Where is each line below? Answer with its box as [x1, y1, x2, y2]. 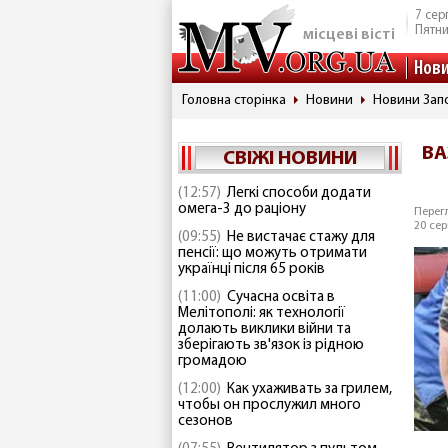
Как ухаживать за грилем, [227, 382, 392, 397]
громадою [178, 354, 247, 369]
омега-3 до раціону [178, 202, 306, 217]
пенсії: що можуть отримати [178, 246, 367, 261]
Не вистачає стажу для [227, 230, 375, 245]
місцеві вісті [303, 27, 395, 43]
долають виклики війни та [178, 322, 351, 337]
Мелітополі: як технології [178, 306, 345, 321]
